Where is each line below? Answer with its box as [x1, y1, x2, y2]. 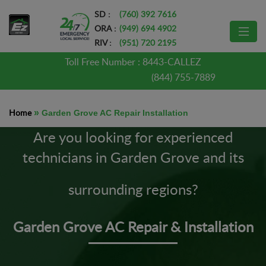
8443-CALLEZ [142, 55, 201, 68]
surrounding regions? [68, 179, 198, 199]
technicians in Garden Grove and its [22, 147, 244, 167]
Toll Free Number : [65, 55, 142, 68]
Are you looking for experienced [33, 127, 233, 147]
